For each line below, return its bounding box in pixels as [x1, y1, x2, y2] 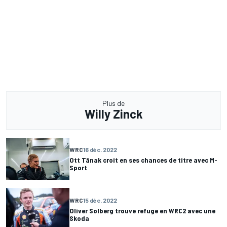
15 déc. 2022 [83, 196, 117, 204]
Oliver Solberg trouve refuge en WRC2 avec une [69, 206, 215, 215]
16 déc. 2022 [83, 146, 117, 154]
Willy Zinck [84, 106, 143, 121]
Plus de [102, 98, 125, 107]
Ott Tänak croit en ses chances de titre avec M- [69, 156, 217, 165]
